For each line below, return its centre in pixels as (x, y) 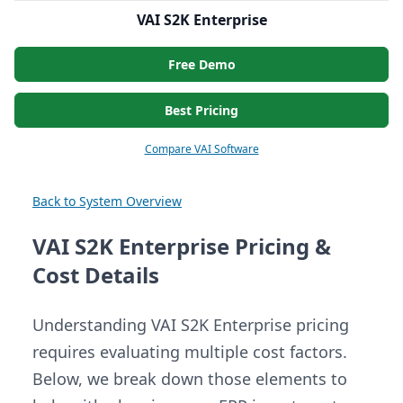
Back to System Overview (107, 201)
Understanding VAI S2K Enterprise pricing (191, 325)
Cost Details (96, 275)
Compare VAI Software (201, 149)
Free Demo (201, 65)
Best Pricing (201, 111)
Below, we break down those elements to (190, 379)
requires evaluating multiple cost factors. (190, 352)
